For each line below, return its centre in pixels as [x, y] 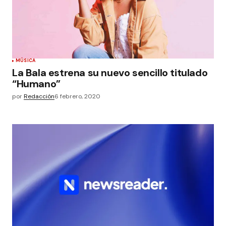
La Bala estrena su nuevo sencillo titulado [110, 73]
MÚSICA [26, 61]
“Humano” [36, 84]
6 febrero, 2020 [77, 96]
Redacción [39, 96]
